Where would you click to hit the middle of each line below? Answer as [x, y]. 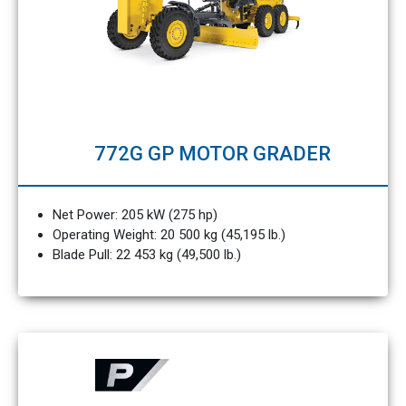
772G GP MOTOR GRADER [212, 154]
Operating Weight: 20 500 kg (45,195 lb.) [169, 235]
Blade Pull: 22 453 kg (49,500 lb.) [146, 255]
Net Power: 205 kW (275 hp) [135, 215]
